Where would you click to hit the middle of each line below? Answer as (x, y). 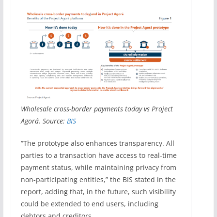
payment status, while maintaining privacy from (98, 167)
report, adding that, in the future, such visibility (98, 191)
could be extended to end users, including (89, 203)
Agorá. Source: (44, 121)
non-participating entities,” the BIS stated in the (98, 179)
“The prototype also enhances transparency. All (97, 143)
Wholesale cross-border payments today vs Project (97, 108)
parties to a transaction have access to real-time (99, 155)
